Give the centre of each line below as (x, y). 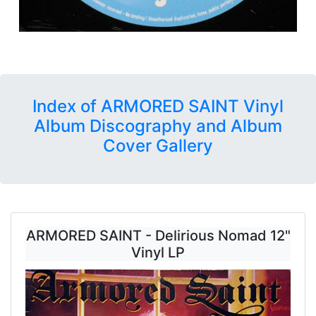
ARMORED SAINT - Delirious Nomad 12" (158, 236)
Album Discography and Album (158, 126)
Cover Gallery (158, 146)
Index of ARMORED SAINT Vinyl (158, 107)
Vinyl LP (158, 253)
